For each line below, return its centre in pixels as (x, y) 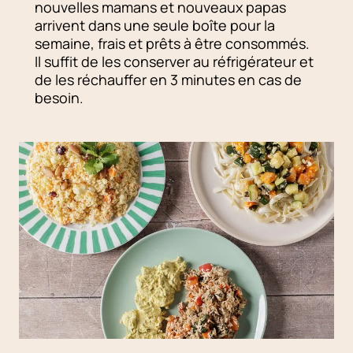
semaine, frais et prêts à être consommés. (172, 44)
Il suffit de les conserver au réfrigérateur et (174, 62)
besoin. (59, 98)
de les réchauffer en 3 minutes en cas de (168, 80)
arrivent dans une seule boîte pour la (155, 26)
